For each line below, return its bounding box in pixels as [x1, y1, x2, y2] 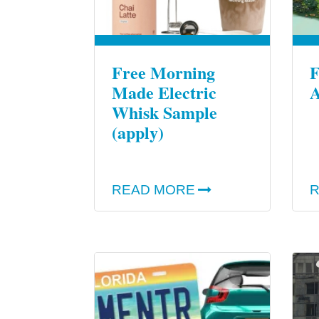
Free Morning [112, 60, 215, 85]
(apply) [112, 120, 164, 145]
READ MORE [112, 182, 195, 198]
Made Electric [112, 80, 216, 105]
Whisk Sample [112, 100, 217, 125]
